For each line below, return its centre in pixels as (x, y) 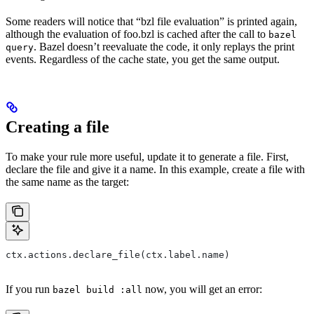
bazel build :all (97, 290)
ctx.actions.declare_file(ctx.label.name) (118, 255)
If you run (29, 289)
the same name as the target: (67, 182)
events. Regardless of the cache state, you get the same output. (143, 60)
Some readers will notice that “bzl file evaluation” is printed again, (151, 22)
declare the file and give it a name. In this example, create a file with (155, 170)
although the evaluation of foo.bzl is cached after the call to (137, 34)
